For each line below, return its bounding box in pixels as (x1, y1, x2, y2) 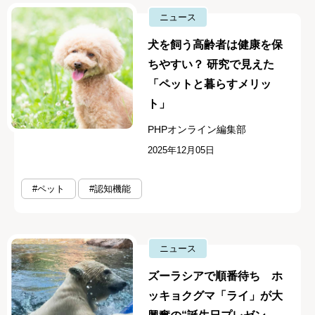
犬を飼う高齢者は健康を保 (148, 39, 283, 51)
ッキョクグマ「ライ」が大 (148, 290, 283, 302)
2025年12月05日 (148, 145, 215, 156)
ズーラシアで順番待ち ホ (148, 270, 283, 283)
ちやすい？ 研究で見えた (148, 58, 275, 71)
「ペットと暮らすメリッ (148, 78, 272, 91)
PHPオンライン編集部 (148, 124, 247, 136)
